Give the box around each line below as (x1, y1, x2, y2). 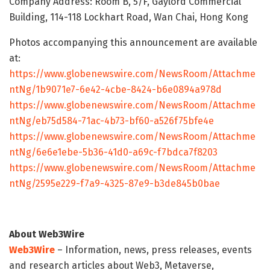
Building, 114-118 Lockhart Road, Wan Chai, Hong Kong (9, 11, 248, 24)
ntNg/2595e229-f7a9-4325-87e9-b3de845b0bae (9, 178, 220, 190)
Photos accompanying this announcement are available (9, 37, 257, 49)
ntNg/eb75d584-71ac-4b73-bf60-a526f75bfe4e (9, 115, 214, 127)
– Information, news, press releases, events (55, 244, 252, 256)
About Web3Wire (9, 228, 84, 240)
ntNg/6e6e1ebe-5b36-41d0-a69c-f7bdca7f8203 (9, 146, 218, 159)
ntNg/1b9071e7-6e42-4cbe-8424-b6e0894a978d (9, 84, 222, 96)
